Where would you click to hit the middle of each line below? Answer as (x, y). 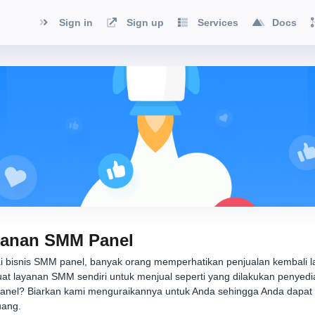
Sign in (76, 22)
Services (218, 22)
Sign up (145, 22)
